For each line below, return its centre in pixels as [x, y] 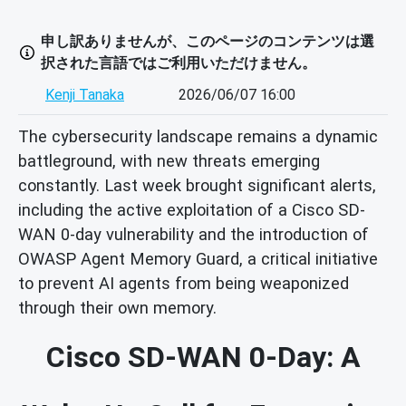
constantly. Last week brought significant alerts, [197, 185]
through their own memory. [117, 307]
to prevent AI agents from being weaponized [184, 283]
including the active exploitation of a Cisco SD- [192, 209]
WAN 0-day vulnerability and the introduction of [193, 234]
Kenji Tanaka [85, 95]
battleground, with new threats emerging [169, 160]
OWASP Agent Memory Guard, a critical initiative [198, 258]
